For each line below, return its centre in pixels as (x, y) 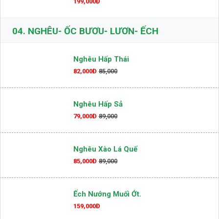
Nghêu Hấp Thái (101, 91)
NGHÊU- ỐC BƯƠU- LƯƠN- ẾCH (92, 63)
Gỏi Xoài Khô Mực (104, 21)
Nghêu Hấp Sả (98, 136)
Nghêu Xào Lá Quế (105, 181)
